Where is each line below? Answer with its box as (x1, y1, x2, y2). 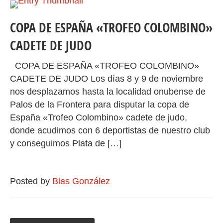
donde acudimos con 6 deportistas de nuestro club (10, 125, 210, 135)
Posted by (10, 176, 52, 186)
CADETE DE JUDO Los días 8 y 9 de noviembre (10, 74, 203, 84)
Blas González (52, 176, 110, 186)
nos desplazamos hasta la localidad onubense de (10, 87, 206, 97)
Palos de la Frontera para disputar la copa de (10, 100, 189, 110)
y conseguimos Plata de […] (10, 138, 121, 148)
